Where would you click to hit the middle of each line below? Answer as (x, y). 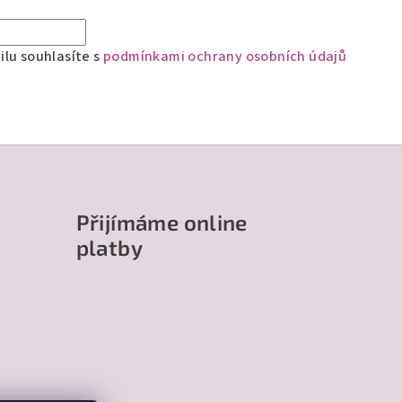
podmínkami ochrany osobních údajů (225, 56)
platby (109, 247)
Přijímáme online (162, 222)
